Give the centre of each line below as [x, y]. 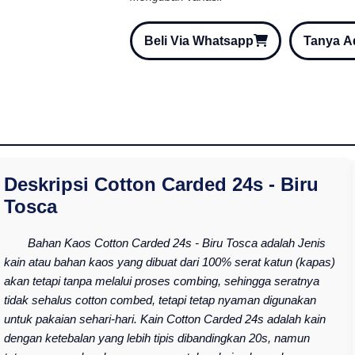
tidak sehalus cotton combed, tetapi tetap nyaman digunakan [160, 300]
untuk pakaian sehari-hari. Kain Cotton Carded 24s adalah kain [164, 319]
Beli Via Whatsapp [198, 40]
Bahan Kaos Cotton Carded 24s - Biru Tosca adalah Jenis [176, 243]
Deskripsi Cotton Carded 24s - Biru [161, 185]
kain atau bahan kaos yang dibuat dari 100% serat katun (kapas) [169, 262]
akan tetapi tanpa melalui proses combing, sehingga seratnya [161, 281]
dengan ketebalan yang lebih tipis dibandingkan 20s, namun [157, 338]
